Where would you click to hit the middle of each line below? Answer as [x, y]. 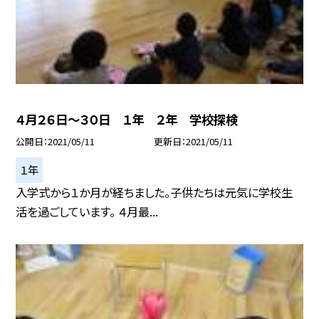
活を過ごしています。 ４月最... [87, 212]
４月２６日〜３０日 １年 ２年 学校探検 [127, 120]
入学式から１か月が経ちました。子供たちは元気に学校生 [155, 193]
